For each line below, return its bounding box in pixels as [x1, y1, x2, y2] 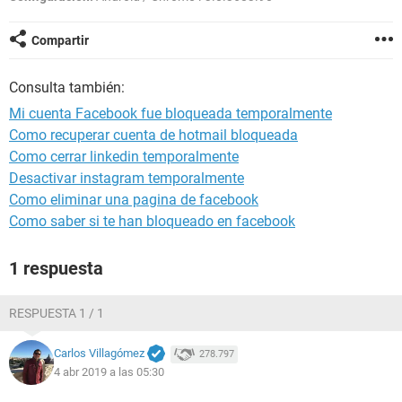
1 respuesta [9, 258, 103, 279]
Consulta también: [9, 79, 125, 96]
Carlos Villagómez [54, 346, 144, 361]
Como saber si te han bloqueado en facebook [9, 213, 295, 230]
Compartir [31, 33, 89, 48]
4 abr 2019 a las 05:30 [54, 364, 164, 379]
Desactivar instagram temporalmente [9, 170, 244, 187]
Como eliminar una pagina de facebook [9, 191, 258, 208]
